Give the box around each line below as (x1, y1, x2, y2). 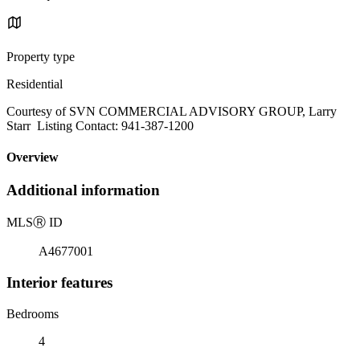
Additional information (6, 182, 160, 199)
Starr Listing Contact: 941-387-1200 (6, 118, 194, 133)
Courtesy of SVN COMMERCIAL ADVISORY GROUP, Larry (6, 104, 337, 118)
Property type (6, 49, 75, 63)
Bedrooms (6, 306, 59, 321)
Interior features (6, 273, 112, 291)
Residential (6, 76, 63, 91)
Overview (6, 150, 59, 165)
